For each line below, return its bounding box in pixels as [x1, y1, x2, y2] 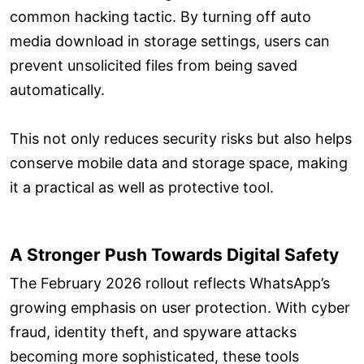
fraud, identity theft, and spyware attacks [10, 323, 297, 340]
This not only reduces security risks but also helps [10, 130, 352, 148]
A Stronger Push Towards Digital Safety [10, 245, 339, 266]
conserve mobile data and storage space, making [10, 154, 348, 172]
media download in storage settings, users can [10, 32, 330, 50]
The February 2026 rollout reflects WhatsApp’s [10, 274, 330, 292]
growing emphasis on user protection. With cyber [10, 298, 350, 316]
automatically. [10, 81, 105, 99]
